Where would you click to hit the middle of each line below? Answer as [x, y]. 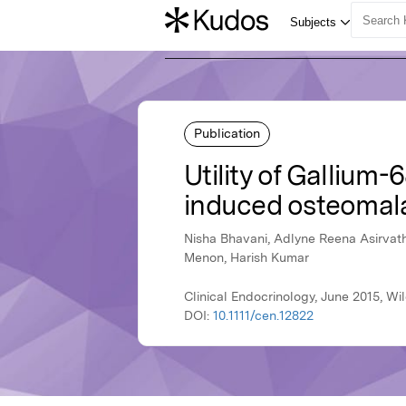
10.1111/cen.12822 [263, 316]
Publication [227, 133]
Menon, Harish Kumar [246, 258]
